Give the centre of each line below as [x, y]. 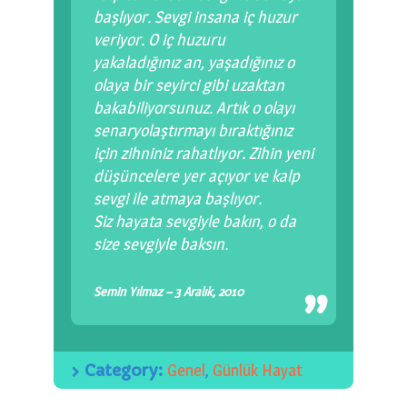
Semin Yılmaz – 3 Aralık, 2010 [169, 292]
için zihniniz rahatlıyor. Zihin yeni [203, 154]
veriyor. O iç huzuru [159, 40]
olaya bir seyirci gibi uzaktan [189, 85]
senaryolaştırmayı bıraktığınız [193, 131]
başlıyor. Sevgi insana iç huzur [195, 17]
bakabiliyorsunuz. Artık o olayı [194, 108]
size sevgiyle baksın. [161, 244]
